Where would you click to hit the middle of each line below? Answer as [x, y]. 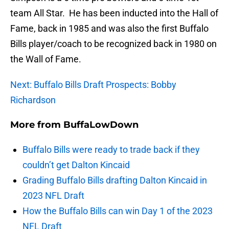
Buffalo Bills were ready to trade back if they [111, 150]
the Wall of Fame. [46, 59]
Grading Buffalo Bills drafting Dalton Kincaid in [115, 180]
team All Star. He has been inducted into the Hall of [114, 13]
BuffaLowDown [101, 125]
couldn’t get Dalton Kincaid [76, 165]
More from [37, 125]
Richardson [33, 100]
